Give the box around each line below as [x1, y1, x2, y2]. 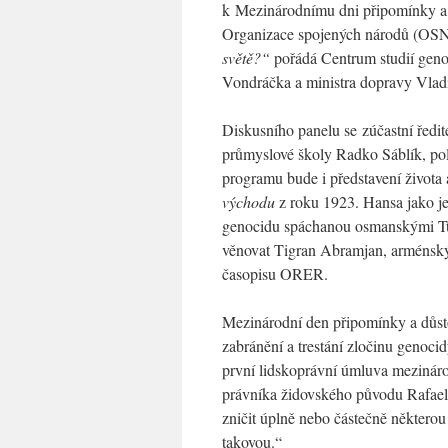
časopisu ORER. [222, 262, 328, 284]
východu [222, 190, 275, 212]
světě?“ [222, 46, 270, 68]
